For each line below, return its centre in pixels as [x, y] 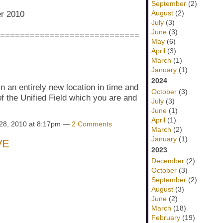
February [166, 218]
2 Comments [92, 124]
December [168, 161]
